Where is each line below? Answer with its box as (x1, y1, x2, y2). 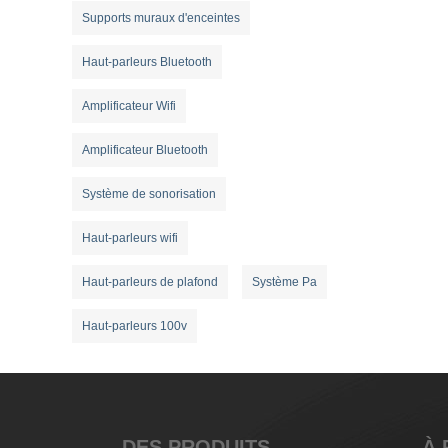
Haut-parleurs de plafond (82, 275, 218, 290)
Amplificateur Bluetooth (82, 143, 208, 158)
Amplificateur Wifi (82, 99, 176, 114)
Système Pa (252, 275, 317, 290)
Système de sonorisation (82, 187, 216, 202)
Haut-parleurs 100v (82, 319, 187, 334)
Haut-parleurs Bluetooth (82, 55, 212, 70)
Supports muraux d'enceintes (82, 11, 240, 26)
